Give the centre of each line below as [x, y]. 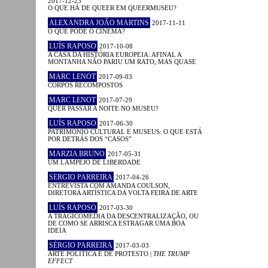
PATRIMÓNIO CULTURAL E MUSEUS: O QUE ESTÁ [125, 131]
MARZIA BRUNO [77, 153]
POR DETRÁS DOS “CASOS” [90, 138]
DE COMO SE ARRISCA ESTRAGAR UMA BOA [116, 223]
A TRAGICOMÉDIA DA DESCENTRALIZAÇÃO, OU [123, 216]
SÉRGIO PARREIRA [81, 245]
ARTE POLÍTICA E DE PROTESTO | [100, 253]
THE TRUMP [171, 253]
